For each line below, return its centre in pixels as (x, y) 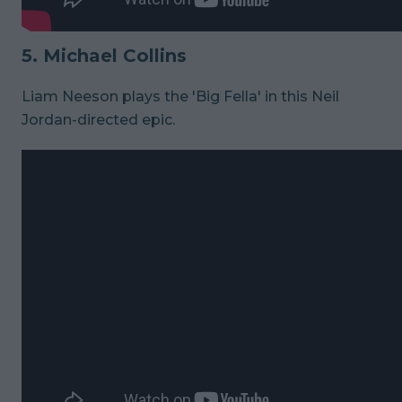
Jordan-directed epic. (98, 119)
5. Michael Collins (104, 55)
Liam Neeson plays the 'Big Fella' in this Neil (180, 96)
